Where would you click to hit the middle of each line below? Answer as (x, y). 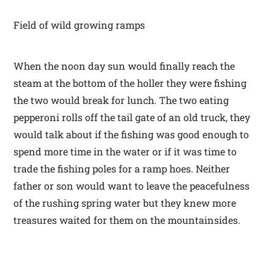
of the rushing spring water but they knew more (125, 203)
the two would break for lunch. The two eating (121, 100)
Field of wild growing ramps (80, 25)
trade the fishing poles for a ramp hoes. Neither (122, 169)
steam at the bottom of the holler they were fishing (130, 83)
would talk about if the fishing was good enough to (131, 135)
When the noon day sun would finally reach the (124, 66)
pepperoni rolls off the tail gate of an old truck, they (132, 117)
